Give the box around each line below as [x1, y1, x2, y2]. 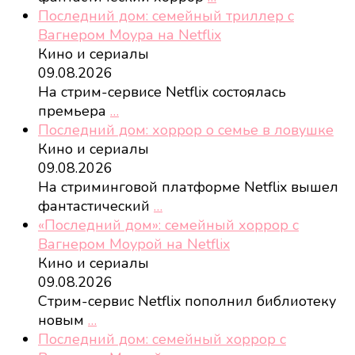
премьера [38, 101, 110, 121]
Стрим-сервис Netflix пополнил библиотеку [38, 292, 336, 311]
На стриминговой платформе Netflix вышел [38, 177, 338, 197]
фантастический [38, 197, 154, 216]
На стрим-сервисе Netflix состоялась [38, 82, 286, 102]
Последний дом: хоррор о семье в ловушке [38, 120, 334, 140]
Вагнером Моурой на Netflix [38, 235, 230, 254]
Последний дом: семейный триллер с [38, 6, 294, 26]
